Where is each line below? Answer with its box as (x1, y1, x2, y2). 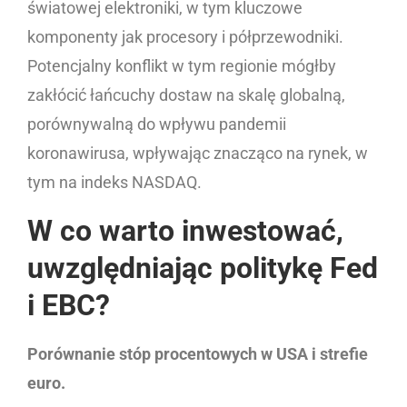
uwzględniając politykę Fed (27, 250, 378, 285)
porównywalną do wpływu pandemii (27, 114, 286, 134)
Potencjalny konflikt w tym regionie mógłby (27, 55, 336, 75)
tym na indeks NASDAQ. (27, 172, 202, 192)
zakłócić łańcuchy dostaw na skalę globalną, (27, 84, 345, 104)
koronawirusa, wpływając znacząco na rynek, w (27, 143, 368, 163)
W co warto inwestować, (27, 213, 343, 248)
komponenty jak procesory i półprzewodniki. (27, 26, 343, 46)
